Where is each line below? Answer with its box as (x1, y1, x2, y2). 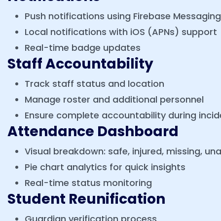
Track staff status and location (25, 77, 164, 90)
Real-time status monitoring (25, 177, 152, 189)
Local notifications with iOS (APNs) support (25, 26, 217, 38)
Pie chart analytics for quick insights (25, 161, 185, 173)
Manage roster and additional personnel (25, 93, 204, 106)
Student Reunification (7, 189, 165, 209)
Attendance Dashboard (7, 122, 179, 141)
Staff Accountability (7, 54, 153, 74)
